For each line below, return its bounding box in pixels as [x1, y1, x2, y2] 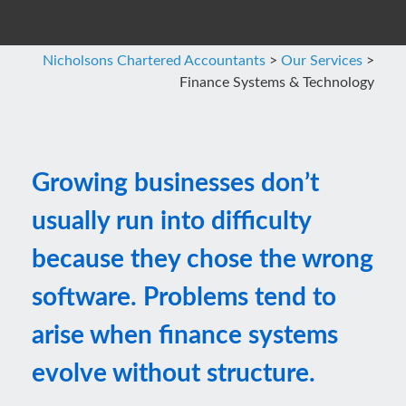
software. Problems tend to [32, 285, 336, 310]
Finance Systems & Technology [179, 75, 374, 90]
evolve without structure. [32, 361, 315, 386]
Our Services [281, 53, 362, 68]
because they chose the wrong [32, 246, 373, 272]
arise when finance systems [32, 323, 338, 348]
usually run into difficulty [32, 208, 311, 234]
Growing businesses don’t [32, 170, 319, 196]
